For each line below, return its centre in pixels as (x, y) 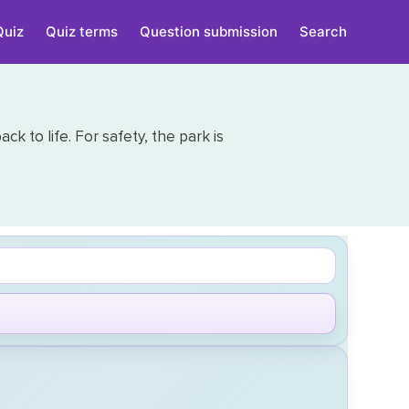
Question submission (209, 31)
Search (323, 31)
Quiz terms (82, 31)
